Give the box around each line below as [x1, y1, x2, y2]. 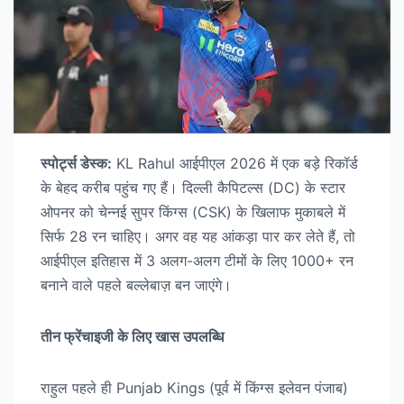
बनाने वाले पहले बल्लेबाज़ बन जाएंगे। [41, 276, 232, 295]
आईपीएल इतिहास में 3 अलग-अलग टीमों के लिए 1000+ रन [41, 252, 353, 271]
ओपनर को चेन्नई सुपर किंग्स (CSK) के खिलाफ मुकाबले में [41, 203, 345, 222]
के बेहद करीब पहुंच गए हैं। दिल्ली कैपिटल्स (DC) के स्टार [41, 179, 345, 197]
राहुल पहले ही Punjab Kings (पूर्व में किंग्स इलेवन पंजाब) [41, 379, 348, 398]
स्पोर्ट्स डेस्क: [41, 154, 112, 173]
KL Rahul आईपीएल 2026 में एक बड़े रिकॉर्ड [112, 154, 358, 173]
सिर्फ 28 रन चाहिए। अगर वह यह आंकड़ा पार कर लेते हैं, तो [41, 227, 355, 246]
